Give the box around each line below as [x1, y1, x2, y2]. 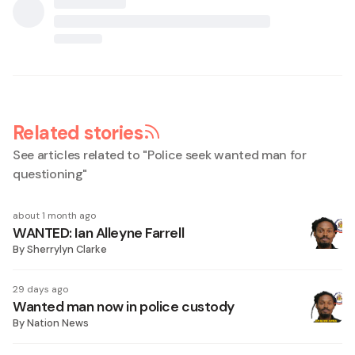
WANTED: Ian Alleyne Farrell [13, 224, 185, 242]
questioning [13, 166, 83, 182]
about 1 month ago [13, 209, 96, 222]
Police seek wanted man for [147, 147, 307, 163]
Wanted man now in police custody [13, 298, 235, 315]
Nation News [27, 316, 89, 330]
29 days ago [13, 283, 68, 296]
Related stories [13, 120, 143, 145]
